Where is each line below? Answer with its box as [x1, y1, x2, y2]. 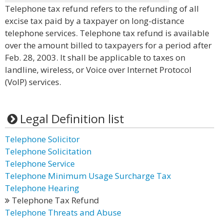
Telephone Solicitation [5, 146, 91, 157]
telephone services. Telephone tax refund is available [5, 27, 209, 39]
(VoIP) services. [5, 76, 61, 88]
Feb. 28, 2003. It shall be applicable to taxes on [5, 52, 185, 63]
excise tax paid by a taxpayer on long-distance [5, 15, 184, 26]
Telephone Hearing [5, 182, 79, 194]
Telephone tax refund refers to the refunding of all [5, 3, 199, 14]
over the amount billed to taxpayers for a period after [5, 40, 212, 51]
